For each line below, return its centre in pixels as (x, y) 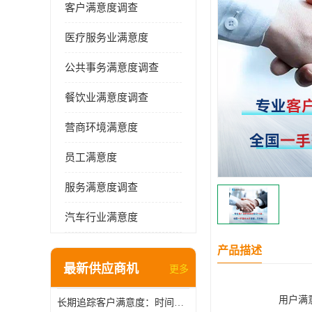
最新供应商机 (101, 269)
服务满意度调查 (101, 187)
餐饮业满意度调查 (107, 97)
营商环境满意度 (101, 127)
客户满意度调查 (101, 8)
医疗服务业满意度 (107, 38)
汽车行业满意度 (101, 217)
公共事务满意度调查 (112, 68)
